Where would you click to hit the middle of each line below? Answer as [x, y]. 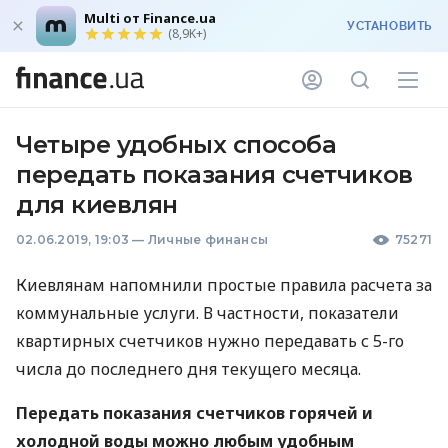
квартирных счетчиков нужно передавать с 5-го [210, 341]
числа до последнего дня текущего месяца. [188, 369]
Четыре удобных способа [176, 144]
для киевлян [97, 204]
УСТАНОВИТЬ [389, 26]
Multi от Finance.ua [150, 18]
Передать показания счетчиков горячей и [194, 413]
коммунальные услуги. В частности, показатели [207, 313]
